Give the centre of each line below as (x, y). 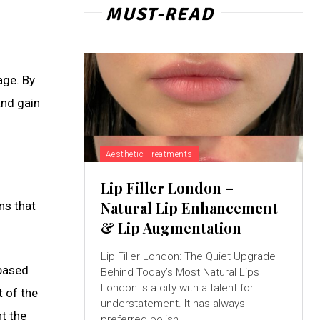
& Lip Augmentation (171, 227)
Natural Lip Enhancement (189, 207)
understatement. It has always (172, 303)
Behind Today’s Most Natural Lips (180, 272)
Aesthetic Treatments (149, 154)
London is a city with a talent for (177, 287)
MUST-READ (160, 14)
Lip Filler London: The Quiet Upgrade (188, 256)
